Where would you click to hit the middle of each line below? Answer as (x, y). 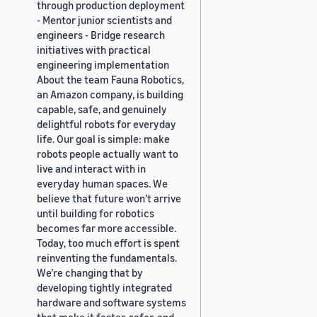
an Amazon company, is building (110, 94)
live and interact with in (91, 168)
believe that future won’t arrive (109, 198)
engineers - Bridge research (101, 34)
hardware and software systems (111, 302)
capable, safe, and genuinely (102, 109)
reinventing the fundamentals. (107, 257)
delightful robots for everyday (106, 123)
